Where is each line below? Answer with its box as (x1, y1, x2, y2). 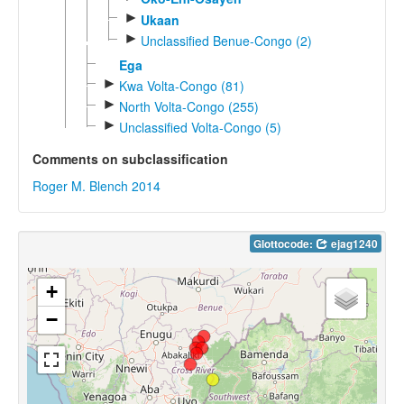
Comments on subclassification (32, 150, 228, 169)
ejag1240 (328, 236, 378, 252)
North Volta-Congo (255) (118, 97, 259, 115)
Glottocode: (253, 236, 316, 252)
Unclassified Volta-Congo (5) (118, 118, 281, 137)
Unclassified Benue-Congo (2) (140, 32, 312, 50)
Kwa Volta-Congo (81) (118, 76, 244, 95)
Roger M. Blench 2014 (32, 177, 161, 196)
